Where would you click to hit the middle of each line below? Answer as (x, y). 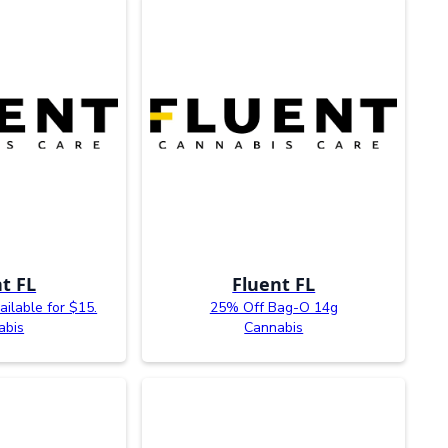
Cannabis (274, 327)
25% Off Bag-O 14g (273, 307)
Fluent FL (274, 283)
